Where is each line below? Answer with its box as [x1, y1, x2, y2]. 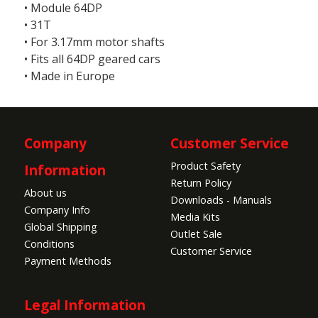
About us [24, 186, 67, 200]
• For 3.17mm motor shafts [24, 34, 165, 50]
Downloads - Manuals [170, 193, 272, 207]
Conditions [24, 237, 75, 251]
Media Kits [170, 210, 220, 224]
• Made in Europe [24, 68, 116, 84]
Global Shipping [24, 220, 98, 234]
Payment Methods [24, 254, 112, 268]
